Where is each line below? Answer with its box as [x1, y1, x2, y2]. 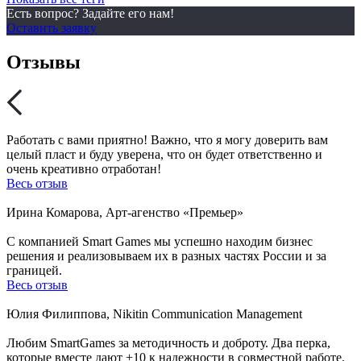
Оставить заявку [6, 20, 97, 35]
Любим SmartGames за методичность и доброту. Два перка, [6, 335, 330, 350]
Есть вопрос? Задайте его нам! [6, 6, 174, 20]
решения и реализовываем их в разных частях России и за [6, 248, 326, 263]
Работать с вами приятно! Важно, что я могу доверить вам [6, 132, 328, 147]
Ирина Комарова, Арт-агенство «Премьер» [6, 205, 243, 219]
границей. [6, 263, 62, 277]
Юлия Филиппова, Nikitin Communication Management [6, 306, 302, 321]
